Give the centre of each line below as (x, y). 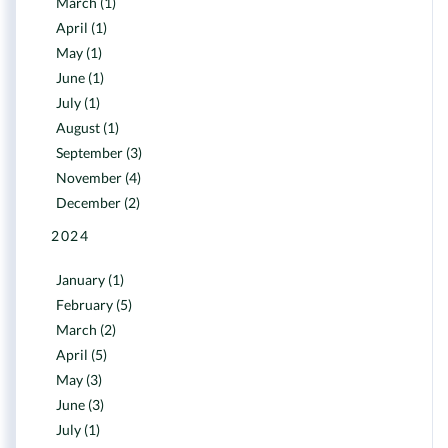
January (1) (90, 279)
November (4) (98, 177)
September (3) (99, 152)
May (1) (79, 52)
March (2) (86, 329)
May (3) (79, 379)
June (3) (80, 404)
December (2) (98, 202)
